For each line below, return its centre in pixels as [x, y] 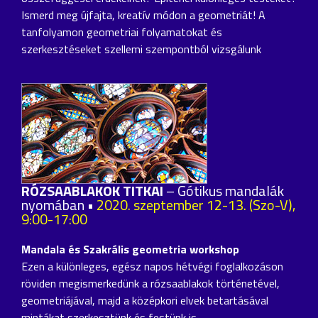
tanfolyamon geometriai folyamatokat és [122, 32]
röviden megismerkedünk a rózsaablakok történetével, [150, 283]
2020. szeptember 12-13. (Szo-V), [196, 204]
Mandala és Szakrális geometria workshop [130, 249]
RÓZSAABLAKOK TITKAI [92, 190]
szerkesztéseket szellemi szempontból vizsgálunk [141, 49]
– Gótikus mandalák [224, 190]
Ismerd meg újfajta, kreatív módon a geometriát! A [143, 15]
